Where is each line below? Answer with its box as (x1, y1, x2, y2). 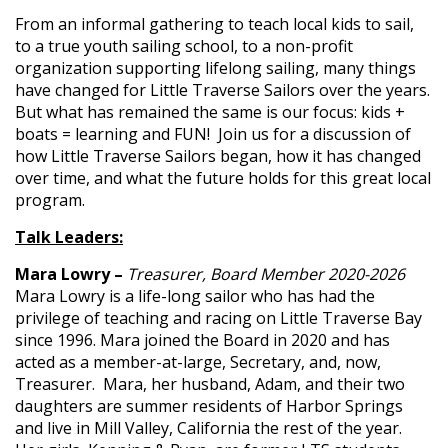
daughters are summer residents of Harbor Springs (15, 395, 403, 417)
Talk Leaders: (15, 226, 123, 248)
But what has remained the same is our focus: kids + (15, 101, 405, 123)
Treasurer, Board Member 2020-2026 (127, 263, 405, 285)
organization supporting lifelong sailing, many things (15, 57, 416, 79)
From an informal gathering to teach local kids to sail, (15, 13, 414, 35)
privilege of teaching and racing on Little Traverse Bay (15, 307, 422, 329)
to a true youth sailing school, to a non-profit (15, 35, 353, 57)
